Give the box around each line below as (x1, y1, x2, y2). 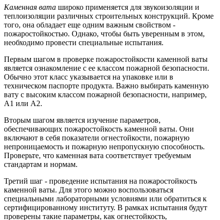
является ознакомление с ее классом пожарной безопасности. (4, 64, 209, 73)
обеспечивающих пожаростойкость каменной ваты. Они (4, 125, 194, 134)
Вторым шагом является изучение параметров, (4, 116, 161, 125)
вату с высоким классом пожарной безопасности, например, (4, 90, 207, 99)
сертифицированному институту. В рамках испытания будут (4, 203, 207, 212)
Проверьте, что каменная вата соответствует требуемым (4, 151, 191, 160)
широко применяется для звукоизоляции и (56, 3, 199, 12)
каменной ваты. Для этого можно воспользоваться (4, 186, 173, 194)
